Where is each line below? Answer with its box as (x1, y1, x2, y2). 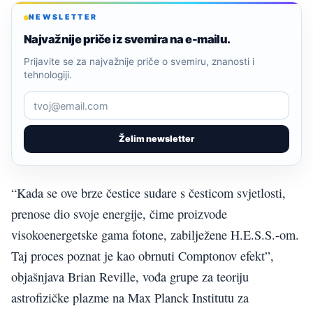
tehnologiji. (24, 69, 72, 81)
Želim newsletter (119, 133, 194, 145)
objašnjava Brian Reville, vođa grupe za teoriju (11, 268, 249, 286)
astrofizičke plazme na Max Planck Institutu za (11, 289, 249, 307)
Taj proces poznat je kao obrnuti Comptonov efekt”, (11, 247, 274, 265)
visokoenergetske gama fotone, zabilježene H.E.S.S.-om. (11, 226, 299, 244)
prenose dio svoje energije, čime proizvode (11, 205, 227, 223)
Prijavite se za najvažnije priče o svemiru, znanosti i (24, 56, 254, 68)
